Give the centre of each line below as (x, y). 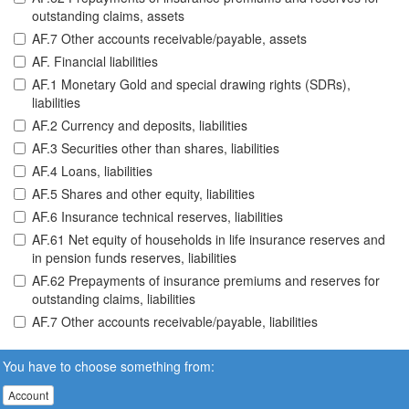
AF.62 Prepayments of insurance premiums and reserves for (206, 281)
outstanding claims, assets (108, 16)
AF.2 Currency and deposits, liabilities (140, 126)
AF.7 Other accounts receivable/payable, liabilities (175, 322)
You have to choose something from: (109, 366)
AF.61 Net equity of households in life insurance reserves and (209, 240)
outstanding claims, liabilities (114, 299)
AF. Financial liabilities (95, 62)
